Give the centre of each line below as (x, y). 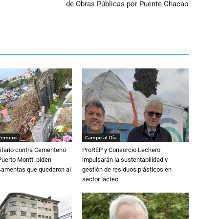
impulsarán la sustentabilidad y (125, 160)
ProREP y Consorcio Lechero (121, 150)
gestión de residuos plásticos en (127, 170)
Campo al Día (101, 138)
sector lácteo (100, 179)
